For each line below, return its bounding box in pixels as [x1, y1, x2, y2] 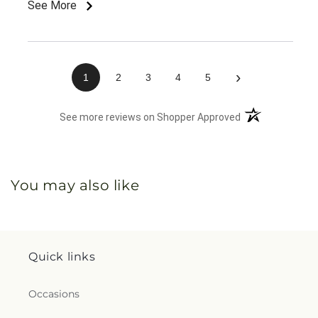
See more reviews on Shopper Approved [60, 111, 241, 123]
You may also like [11, 176, 140, 194]
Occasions [28, 287, 79, 300]
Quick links [28, 250, 96, 263]
